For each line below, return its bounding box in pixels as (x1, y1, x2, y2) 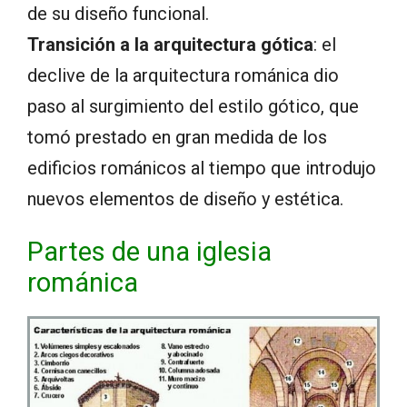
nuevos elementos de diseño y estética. (27, 188, 343, 211)
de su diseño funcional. (27, 3, 209, 25)
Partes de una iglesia (27, 236, 272, 268)
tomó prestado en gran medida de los (27, 126, 327, 149)
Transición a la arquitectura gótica (27, 34, 313, 56)
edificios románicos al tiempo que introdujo (27, 157, 376, 180)
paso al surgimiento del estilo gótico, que (27, 95, 359, 118)
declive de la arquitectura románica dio (27, 65, 339, 87)
